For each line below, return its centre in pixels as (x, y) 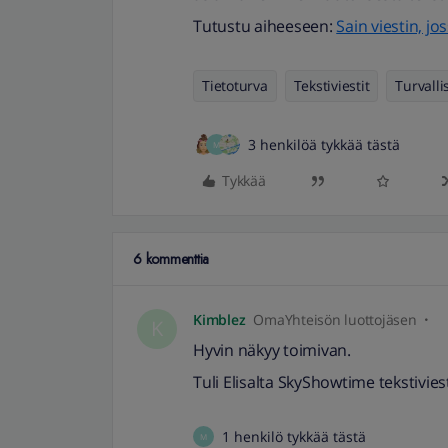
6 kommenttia (171, 259)
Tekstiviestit (331, 85)
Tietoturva (235, 85)
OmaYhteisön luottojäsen (335, 319)
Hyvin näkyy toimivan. (272, 350)
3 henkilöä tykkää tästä (324, 144)
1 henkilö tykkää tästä (294, 436)
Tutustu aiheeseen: (265, 26)
